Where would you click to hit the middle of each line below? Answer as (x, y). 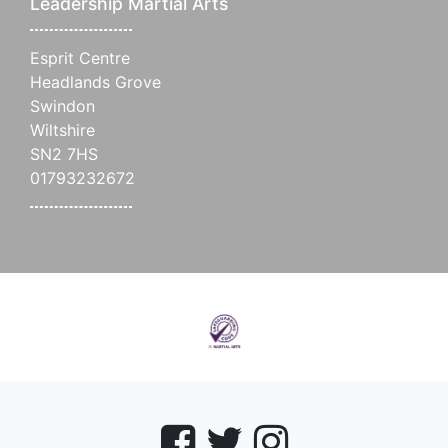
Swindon (62, 105)
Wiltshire (62, 129)
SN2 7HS (64, 153)
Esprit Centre (80, 57)
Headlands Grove (95, 81)
